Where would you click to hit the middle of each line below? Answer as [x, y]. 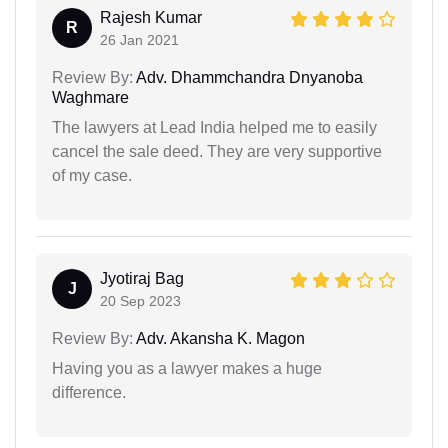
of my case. [92, 175]
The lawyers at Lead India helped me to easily [214, 127]
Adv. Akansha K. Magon [219, 338]
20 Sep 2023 [140, 300]
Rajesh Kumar [151, 17]
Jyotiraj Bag [142, 278]
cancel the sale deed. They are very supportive [217, 151]
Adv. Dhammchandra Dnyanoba [248, 77]
